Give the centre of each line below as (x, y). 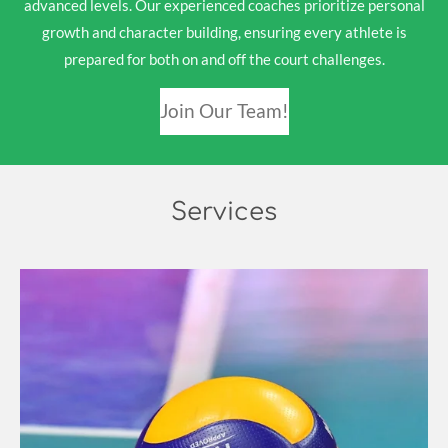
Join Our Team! (224, 111)
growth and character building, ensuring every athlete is (224, 32)
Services (224, 211)
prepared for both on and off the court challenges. (224, 59)
